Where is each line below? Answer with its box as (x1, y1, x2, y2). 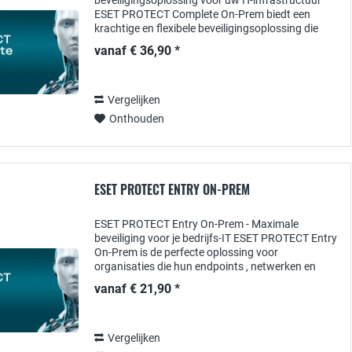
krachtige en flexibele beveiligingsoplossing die (94, 22, 318, 35)
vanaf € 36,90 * (94, 43, 180, 58)
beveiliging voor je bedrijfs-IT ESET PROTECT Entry (94, 232, 337, 244)
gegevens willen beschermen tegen (94, 274, 262, 287)
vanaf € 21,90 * (94, 281, 180, 296)
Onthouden (109, 112, 164, 125)
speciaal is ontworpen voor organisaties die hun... (94, 36, 335, 49)
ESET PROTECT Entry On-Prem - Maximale (94, 218, 299, 230)
